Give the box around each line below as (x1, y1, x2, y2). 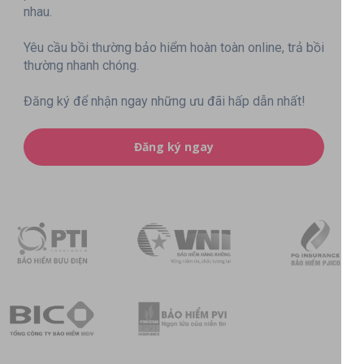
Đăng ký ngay (133, 139, 214, 155)
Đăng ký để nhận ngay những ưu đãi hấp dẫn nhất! (23, 93, 305, 110)
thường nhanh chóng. (23, 58, 139, 74)
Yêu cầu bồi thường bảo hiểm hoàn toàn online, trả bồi (23, 40, 324, 56)
